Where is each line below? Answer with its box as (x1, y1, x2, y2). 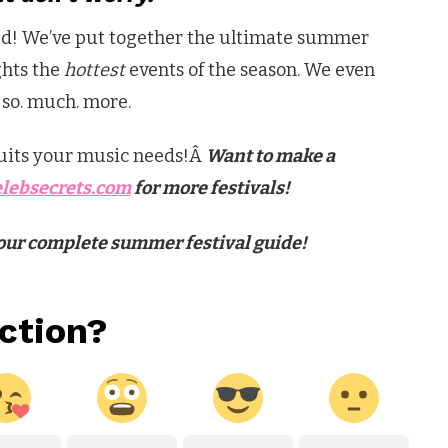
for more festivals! (131, 177, 290, 200)
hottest (64, 58, 129, 81)
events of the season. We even (129, 58, 375, 81)
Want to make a (206, 145, 335, 168)
